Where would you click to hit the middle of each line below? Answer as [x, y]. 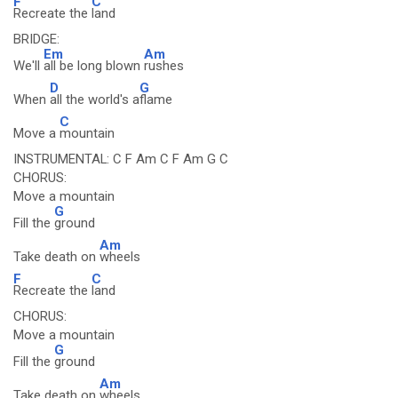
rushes [164, 66]
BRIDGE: [36, 39]
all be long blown [94, 66]
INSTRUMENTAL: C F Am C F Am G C [121, 159]
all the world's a [95, 99]
